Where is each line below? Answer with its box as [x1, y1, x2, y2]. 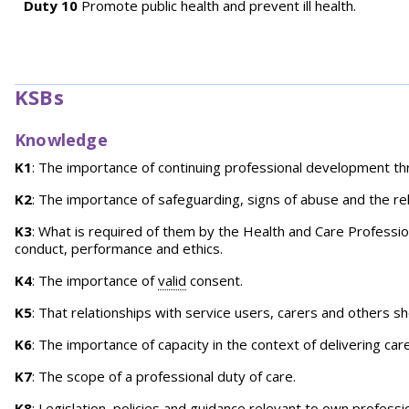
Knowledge [15, 129, 108, 151]
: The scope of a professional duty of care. [32, 367, 296, 385]
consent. [186, 271, 243, 289]
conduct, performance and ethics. [15, 239, 223, 257]
